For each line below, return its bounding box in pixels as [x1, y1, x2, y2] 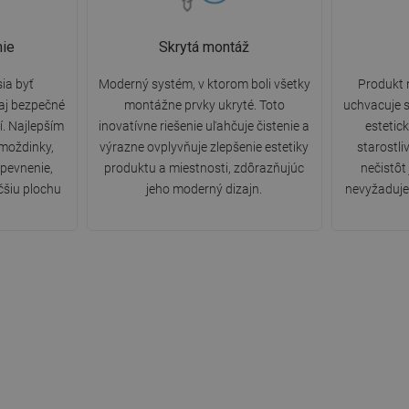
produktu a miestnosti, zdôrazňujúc [104, 161, 305, 176]
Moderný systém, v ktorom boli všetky [98, 77, 310, 92]
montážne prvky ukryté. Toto [123, 98, 285, 113]
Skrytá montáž [159, 38, 250, 57]
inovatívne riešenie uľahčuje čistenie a [99, 119, 310, 134]
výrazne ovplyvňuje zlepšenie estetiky [100, 140, 309, 155]
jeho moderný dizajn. [146, 182, 263, 197]
